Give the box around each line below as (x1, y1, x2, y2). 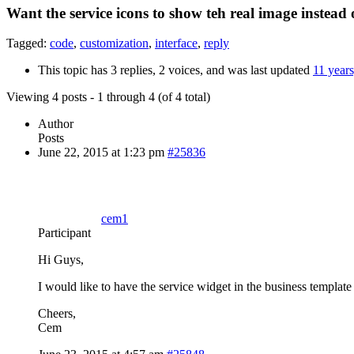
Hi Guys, (38, 253, 84, 267)
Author (38, 117, 73, 131)
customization (80, 36, 149, 51)
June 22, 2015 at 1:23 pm (38, 145, 164, 160)
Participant (38, 226, 91, 240)
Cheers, (38, 307, 76, 321)
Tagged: (6, 36, 50, 51)
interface (155, 36, 198, 51)
